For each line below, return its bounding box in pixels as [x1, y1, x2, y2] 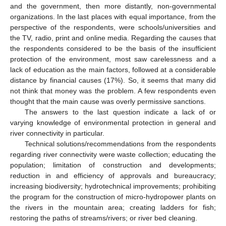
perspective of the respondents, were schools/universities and [10, 23, 216, 32]
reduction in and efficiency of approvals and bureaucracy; [10, 172, 216, 180]
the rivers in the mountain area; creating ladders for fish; [10, 203, 216, 212]
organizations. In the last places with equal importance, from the [10, 13, 216, 21]
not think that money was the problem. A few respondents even [10, 87, 216, 95]
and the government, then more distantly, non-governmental [10, 2, 216, 11]
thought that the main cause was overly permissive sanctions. [10, 97, 206, 106]
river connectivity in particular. [10, 129, 104, 138]
